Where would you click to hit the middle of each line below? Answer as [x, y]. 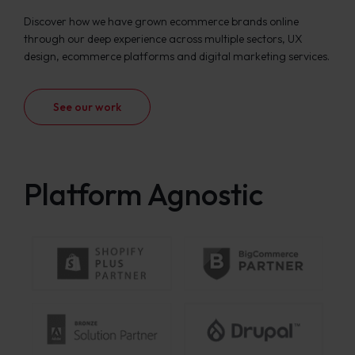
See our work [87, 107]
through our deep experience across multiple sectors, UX [163, 39]
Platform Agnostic [143, 194]
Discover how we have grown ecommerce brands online [161, 21]
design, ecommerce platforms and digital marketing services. [177, 56]
